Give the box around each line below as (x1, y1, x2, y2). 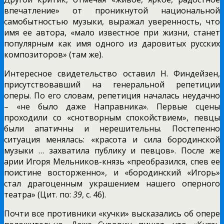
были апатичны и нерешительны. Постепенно (4, 123, 220, 134)
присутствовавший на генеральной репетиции (4, 79, 220, 90)
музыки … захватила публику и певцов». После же (4, 145, 220, 156)
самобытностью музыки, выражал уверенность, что (4, 16, 220, 27)
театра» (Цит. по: (4, 189, 73, 200)
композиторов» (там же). (4, 49, 103, 60)
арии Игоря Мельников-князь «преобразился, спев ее (4, 156, 220, 167)
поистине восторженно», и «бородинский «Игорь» (4, 167, 220, 178)
